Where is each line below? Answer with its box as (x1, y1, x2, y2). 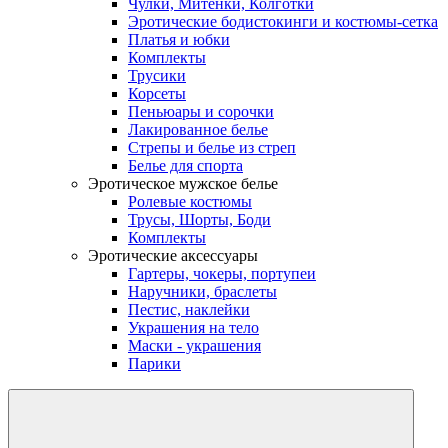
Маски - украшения (128, 336, 261, 354)
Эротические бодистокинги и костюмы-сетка (128, 12, 438, 30)
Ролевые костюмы (128, 192, 252, 210)
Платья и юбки (128, 30, 230, 48)
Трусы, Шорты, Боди (128, 210, 271, 228)
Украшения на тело (128, 318, 259, 336)
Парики (128, 354, 181, 372)
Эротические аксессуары (88, 246, 258, 264)
